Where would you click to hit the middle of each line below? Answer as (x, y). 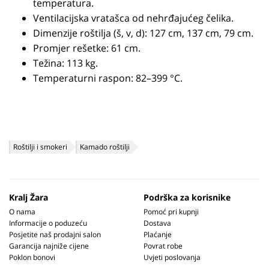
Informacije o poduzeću (48, 223)
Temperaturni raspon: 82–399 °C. (108, 78)
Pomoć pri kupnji (171, 212)
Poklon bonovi (32, 257)
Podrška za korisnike (187, 197)
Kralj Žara (29, 197)
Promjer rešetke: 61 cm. (87, 48)
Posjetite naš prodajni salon (55, 234)
